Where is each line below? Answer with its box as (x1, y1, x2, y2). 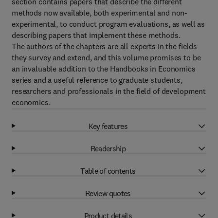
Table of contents (80, 165, 136, 176)
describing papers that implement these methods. (12, 30, 181, 40)
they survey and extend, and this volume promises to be (12, 53, 201, 62)
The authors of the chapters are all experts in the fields (12, 41, 198, 51)
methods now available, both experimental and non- (12, 8, 188, 18)
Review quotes (85, 188, 131, 198)
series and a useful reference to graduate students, (12, 75, 182, 85)
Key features (88, 121, 128, 131)
